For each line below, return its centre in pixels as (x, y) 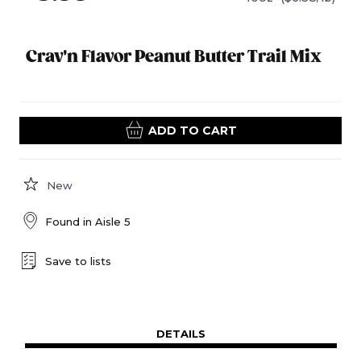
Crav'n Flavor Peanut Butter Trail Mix (174, 57)
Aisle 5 (113, 221)
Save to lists (78, 261)
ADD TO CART (192, 130)
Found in (70, 221)
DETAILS (180, 334)
